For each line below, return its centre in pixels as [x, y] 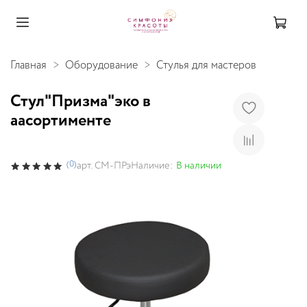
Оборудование [101, 65]
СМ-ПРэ [113, 166]
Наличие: [152, 165]
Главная [28, 65]
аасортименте [61, 121]
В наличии [199, 165]
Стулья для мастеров [206, 65]
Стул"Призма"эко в [81, 101]
